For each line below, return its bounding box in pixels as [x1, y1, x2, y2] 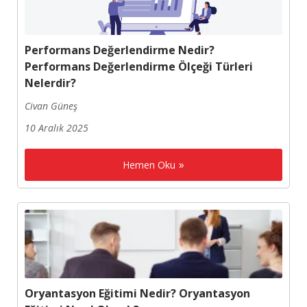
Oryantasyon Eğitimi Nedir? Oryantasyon [25, 286, 250, 302]
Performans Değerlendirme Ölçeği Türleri [25, 59, 253, 75]
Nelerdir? [25, 75, 76, 91]
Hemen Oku [123, 158, 175, 172]
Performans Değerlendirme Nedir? [25, 42, 214, 58]
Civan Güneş [25, 99, 77, 113]
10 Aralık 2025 [25, 121, 88, 135]
